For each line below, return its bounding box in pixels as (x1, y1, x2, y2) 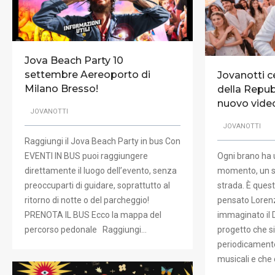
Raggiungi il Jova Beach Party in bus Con (25, 136, 180, 147)
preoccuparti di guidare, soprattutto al (25, 180, 170, 191)
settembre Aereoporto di (25, 68, 150, 80)
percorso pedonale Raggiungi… (25, 225, 147, 235)
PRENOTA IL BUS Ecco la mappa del (25, 210, 161, 220)
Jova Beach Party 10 (25, 54, 123, 66)
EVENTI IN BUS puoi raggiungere (25, 151, 148, 161)
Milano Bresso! (25, 82, 98, 95)
